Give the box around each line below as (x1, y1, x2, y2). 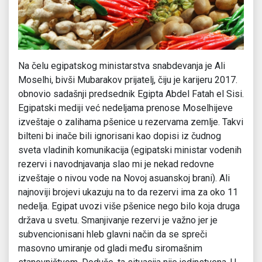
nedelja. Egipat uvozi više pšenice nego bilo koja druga (18, 201, 240, 212)
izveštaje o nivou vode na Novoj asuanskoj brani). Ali (18, 173, 230, 184)
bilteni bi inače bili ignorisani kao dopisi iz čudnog (18, 130, 221, 142)
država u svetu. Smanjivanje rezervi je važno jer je (18, 215, 218, 226)
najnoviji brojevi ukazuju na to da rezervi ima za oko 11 (18, 187, 238, 198)
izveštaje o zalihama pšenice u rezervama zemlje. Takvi (18, 116, 243, 128)
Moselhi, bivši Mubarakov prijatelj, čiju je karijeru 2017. (18, 74, 237, 86)
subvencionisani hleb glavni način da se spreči (18, 229, 207, 240)
